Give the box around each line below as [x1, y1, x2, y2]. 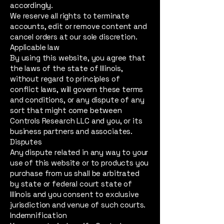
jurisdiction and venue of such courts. [10, 200, 146, 209]
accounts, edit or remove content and [10, 21, 147, 31]
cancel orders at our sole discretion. [10, 32, 137, 41]
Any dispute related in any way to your [10, 147, 148, 157]
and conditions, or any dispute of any [10, 95, 144, 104]
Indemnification [10, 210, 67, 220]
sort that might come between [10, 105, 122, 115]
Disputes [10, 137, 42, 146]
